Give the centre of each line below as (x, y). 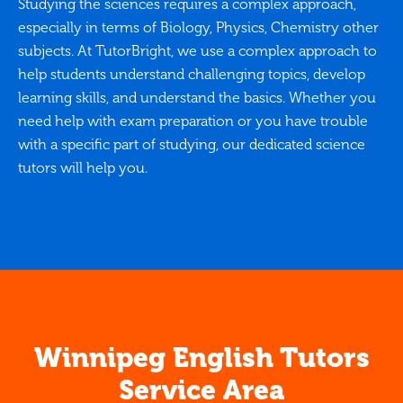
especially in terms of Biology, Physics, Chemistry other (198, 28)
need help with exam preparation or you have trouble (193, 121)
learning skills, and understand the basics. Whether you (197, 98)
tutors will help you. (83, 168)
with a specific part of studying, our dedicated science (192, 145)
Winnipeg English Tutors (201, 358)
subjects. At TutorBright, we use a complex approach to (197, 51)
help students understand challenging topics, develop (192, 75)
